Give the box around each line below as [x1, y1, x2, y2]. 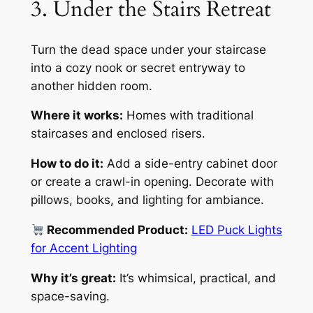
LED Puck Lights [191, 222, 282, 237]
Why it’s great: [30, 270, 116, 285]
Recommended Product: [43, 222, 188, 237]
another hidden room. [30, 78, 152, 93]
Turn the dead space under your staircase [30, 42, 266, 57]
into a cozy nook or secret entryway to [30, 60, 245, 75]
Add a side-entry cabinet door [103, 156, 277, 171]
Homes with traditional [122, 108, 254, 123]
